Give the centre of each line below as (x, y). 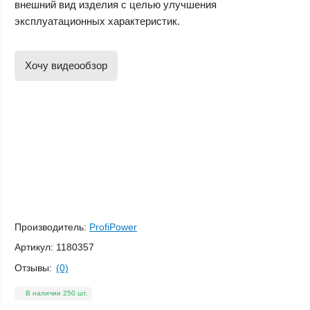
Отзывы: (33, 267)
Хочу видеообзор (66, 66)
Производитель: (51, 227)
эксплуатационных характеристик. (97, 21)
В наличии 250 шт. (57, 293)
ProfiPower (113, 227)
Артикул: (34, 247)
